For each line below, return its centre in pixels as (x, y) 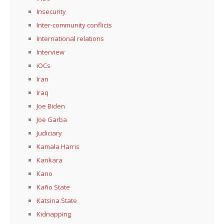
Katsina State (57, 201)
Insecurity (51, 12)
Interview (50, 52)
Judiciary (49, 133)
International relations (70, 39)
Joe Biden (51, 106)
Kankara (49, 160)
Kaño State (53, 187)
